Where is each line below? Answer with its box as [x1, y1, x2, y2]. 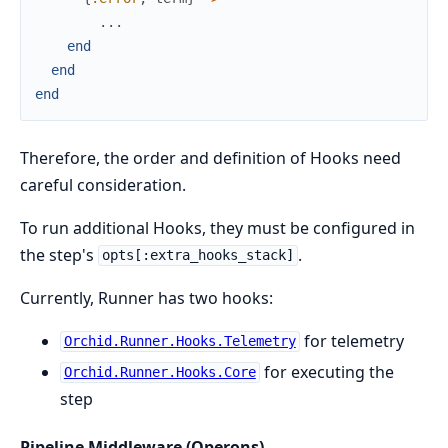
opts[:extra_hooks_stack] [101, 247, 294, 264]
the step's [20, 243, 98, 266]
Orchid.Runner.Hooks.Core [63, 364, 256, 381]
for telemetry [299, 329, 404, 352]
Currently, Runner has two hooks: [20, 286, 273, 309]
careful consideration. [20, 173, 186, 196]
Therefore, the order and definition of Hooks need [20, 146, 401, 169]
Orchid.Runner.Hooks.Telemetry [63, 333, 296, 350]
